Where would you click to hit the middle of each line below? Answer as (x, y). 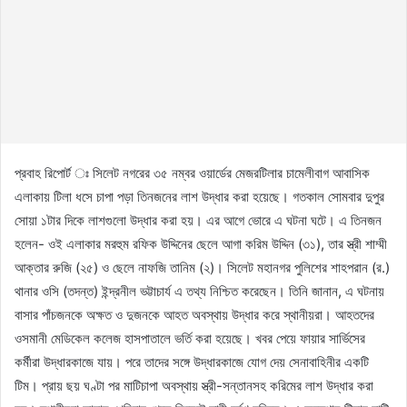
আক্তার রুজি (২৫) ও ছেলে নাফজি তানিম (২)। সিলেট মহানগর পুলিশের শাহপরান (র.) (202, 267)
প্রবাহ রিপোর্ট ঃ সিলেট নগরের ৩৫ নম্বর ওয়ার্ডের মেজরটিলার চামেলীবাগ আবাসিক (192, 173)
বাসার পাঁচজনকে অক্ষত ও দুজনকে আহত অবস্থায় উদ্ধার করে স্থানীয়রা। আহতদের (194, 314)
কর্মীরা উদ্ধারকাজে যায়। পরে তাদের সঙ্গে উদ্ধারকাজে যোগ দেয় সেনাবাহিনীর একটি (192, 362)
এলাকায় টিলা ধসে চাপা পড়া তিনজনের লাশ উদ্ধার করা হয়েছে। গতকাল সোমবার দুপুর (199, 196)
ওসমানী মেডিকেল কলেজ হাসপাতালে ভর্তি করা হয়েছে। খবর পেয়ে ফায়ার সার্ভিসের (190, 338)
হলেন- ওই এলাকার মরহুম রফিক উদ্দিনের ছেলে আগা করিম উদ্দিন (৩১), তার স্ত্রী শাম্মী (201, 243)
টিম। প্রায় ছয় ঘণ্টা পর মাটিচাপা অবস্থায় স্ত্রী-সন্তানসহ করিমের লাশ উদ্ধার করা (194, 385)
